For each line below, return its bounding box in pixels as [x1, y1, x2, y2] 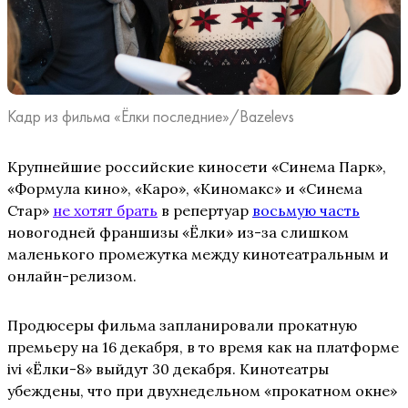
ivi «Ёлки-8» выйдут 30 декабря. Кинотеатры [7, 360, 329, 379]
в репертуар [158, 201, 252, 220]
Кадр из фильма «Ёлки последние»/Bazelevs [7, 106, 294, 127]
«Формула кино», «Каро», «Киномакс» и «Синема [7, 179, 362, 199]
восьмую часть [252, 201, 360, 220]
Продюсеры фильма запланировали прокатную [7, 316, 357, 335]
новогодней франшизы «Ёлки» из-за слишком [7, 223, 349, 242]
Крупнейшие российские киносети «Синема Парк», [7, 158, 386, 177]
